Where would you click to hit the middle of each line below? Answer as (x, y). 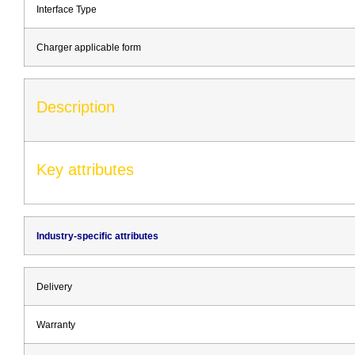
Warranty (56, 324)
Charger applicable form (89, 47)
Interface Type (67, 9)
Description (76, 107)
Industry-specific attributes (97, 235)
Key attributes (85, 169)
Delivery (54, 286)
